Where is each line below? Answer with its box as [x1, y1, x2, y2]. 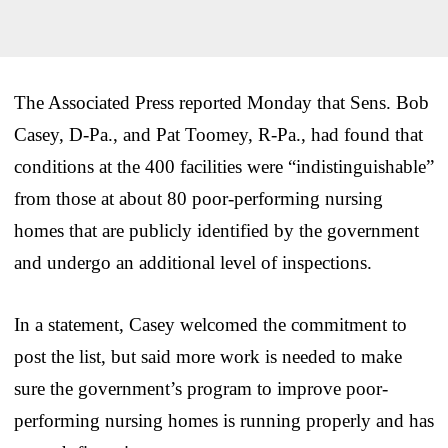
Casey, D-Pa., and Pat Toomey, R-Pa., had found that [14, 123, 423, 145]
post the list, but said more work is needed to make [14, 345, 402, 367]
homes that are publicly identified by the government [14, 219, 419, 241]
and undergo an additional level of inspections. [14, 251, 372, 273]
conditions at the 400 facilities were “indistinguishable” [14, 155, 434, 177]
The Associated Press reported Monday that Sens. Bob [14, 91, 429, 113]
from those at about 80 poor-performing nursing [14, 187, 383, 209]
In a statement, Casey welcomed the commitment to [14, 313, 407, 335]
